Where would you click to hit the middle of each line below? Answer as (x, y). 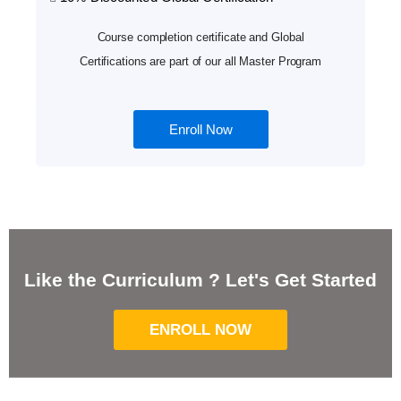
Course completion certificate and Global (200, 38)
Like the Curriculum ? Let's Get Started (200, 280)
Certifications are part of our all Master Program (200, 62)
